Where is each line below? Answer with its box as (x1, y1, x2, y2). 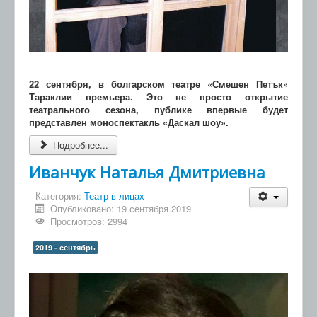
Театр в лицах (84, 189, 144, 203)
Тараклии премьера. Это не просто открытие (29, 90, 288, 104)
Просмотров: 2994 (50, 214, 128, 229)
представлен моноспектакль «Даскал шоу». (29, 115, 229, 129)
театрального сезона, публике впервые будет (29, 103, 288, 117)
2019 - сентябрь (35, 242, 96, 253)
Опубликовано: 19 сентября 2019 (50, 202, 192, 216)
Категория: (35, 189, 84, 203)
